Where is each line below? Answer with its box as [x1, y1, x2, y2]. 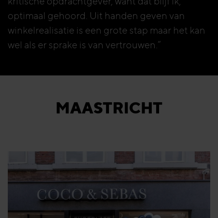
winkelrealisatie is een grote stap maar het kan [8, 24, 205, 36]
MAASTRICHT [55, 98, 163, 118]
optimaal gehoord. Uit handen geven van [8, 10, 185, 22]
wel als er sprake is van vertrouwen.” [8, 39, 163, 51]
